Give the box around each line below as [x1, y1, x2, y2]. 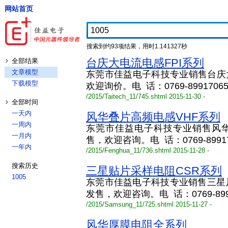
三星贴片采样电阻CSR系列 [86, 164, 222, 177]
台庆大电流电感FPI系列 [86, 56, 204, 69]
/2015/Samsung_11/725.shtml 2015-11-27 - [86, 201, 212, 208]
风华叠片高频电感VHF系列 [86, 110, 220, 123]
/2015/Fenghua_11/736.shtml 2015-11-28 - [86, 147, 209, 154]
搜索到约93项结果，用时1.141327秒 [87, 43, 187, 50]
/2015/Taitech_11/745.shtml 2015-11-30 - [86, 93, 205, 100]
